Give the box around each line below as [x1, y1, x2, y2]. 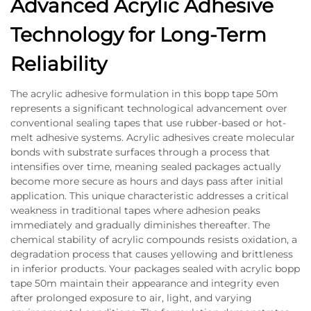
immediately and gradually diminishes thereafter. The [10, 219, 270, 231]
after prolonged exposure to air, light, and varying [10, 292, 252, 304]
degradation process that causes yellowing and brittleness [10, 248, 293, 260]
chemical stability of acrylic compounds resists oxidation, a [10, 233, 297, 246]
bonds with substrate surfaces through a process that [10, 146, 270, 158]
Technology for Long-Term [10, 23, 267, 47]
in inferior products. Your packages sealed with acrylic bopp [10, 262, 300, 275]
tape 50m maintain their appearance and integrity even [10, 277, 279, 289]
